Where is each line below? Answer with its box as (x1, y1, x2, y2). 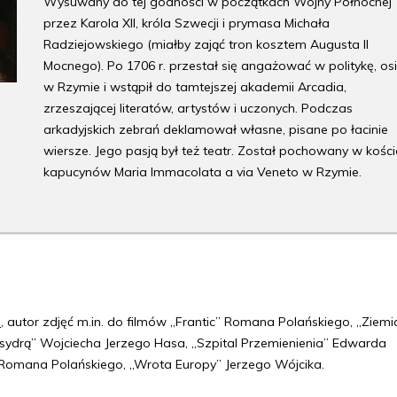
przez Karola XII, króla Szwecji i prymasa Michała (43, 15, 330, 31)
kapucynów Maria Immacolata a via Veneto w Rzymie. (43, 164, 362, 180)
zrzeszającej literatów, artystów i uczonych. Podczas (43, 100, 353, 116)
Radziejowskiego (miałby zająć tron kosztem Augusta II (43, 36, 369, 52)
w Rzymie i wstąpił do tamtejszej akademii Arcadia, (43, 79, 346, 95)
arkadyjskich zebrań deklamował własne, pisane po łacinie (43, 121, 388, 137)
